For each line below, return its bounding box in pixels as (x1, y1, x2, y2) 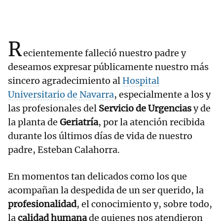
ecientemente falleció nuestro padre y (23, 47, 186, 59)
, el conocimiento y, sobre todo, (76, 198, 212, 210)
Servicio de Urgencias (99, 103, 191, 114)
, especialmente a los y (114, 89, 211, 101)
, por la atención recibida (98, 116, 205, 128)
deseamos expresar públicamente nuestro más (8, 61, 209, 73)
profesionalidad (8, 198, 76, 210)
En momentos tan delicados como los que (8, 171, 187, 183)
